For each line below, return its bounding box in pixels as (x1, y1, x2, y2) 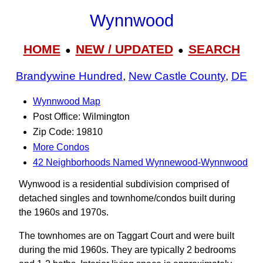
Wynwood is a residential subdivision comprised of (19, 179, 229, 189)
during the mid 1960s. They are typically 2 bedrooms (19, 245, 236, 255)
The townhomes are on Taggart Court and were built (19, 231, 234, 241)
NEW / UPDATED (75, 42, 173, 56)
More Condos (33, 142, 89, 152)
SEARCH (188, 42, 240, 56)
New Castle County (129, 70, 225, 83)
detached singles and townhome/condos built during (19, 193, 235, 203)
